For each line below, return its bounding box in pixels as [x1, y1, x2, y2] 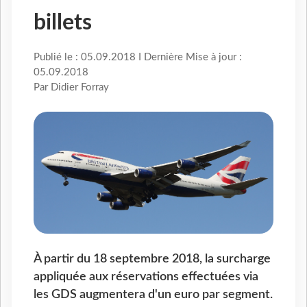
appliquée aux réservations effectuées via [34, 270, 258, 282]
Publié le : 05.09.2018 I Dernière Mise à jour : [34, 52, 242, 63]
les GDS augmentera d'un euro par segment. [34, 288, 273, 300]
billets [34, 12, 92, 34]
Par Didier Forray [34, 82, 109, 93]
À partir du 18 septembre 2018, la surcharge [34, 252, 271, 265]
